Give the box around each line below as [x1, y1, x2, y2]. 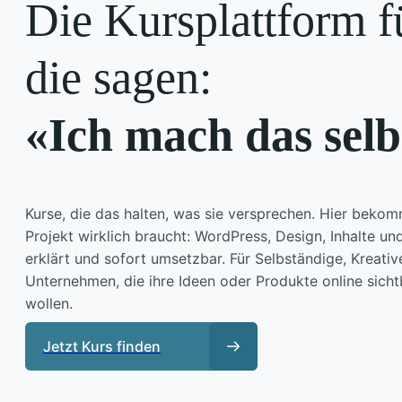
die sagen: [25, 51, 212, 103]
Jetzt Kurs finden [43, 336, 161, 355]
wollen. [25, 293, 73, 312]
